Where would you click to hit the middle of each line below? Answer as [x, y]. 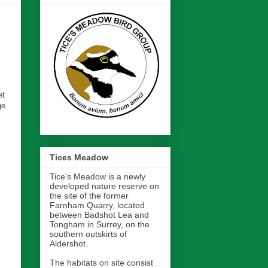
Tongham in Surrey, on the [100, 225]
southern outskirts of [88, 234]
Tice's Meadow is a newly [98, 177]
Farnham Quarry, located [97, 205]
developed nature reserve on [104, 186]
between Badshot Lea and [99, 215]
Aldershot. [69, 244]
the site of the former [89, 196]
